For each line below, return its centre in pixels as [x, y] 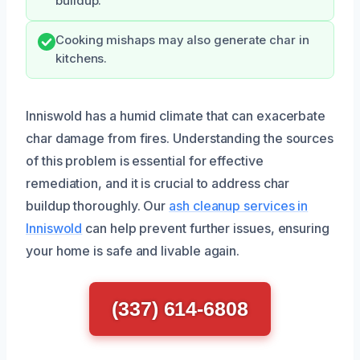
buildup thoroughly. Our [98, 205]
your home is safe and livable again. [133, 250]
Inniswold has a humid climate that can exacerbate [176, 115]
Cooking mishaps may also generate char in [182, 40]
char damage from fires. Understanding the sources [180, 138]
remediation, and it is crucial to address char [158, 183]
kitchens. [82, 58]
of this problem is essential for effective [145, 160]
